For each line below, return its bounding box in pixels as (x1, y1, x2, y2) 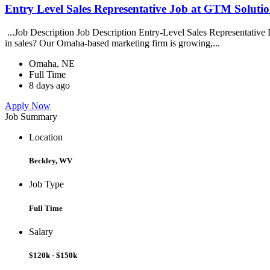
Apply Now (5, 101, 51, 111)
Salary (29, 226, 53, 237)
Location (29, 132, 63, 142)
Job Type (29, 179, 64, 190)
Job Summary (5, 111, 57, 122)
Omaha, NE (29, 58, 75, 69)
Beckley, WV (29, 156, 72, 166)
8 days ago (29, 80, 70, 90)
